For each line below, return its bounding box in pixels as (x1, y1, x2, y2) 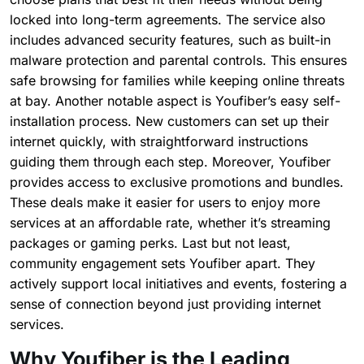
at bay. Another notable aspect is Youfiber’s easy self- (10, 93, 340, 110)
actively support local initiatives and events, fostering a (10, 275, 347, 292)
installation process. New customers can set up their (10, 113, 329, 130)
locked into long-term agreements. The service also (10, 11, 326, 28)
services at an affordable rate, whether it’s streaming (10, 214, 331, 232)
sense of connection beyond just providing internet (10, 296, 321, 313)
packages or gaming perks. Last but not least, (10, 235, 291, 252)
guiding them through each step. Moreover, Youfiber (10, 154, 331, 171)
